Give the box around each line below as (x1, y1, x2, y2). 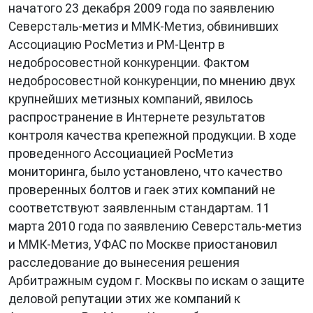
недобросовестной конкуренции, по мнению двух (8, 74, 296, 88)
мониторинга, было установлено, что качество (8, 165, 282, 179)
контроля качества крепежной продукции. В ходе (8, 129, 296, 143)
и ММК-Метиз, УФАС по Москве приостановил (8, 238, 277, 252)
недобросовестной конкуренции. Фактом (8, 56, 249, 70)
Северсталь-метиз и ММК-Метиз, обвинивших (8, 20, 279, 34)
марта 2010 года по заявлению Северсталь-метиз (8, 219, 302, 233)
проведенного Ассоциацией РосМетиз (8, 147, 233, 161)
